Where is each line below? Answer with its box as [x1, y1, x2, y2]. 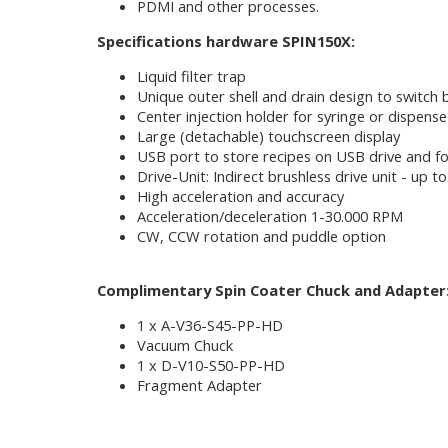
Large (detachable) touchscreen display [137, 125, 404, 146]
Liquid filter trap [137, 65, 250, 86]
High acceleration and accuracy [137, 185, 348, 206]
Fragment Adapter [137, 375, 262, 396]
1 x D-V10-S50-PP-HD [137, 355, 289, 376]
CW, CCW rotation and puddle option [137, 225, 390, 246]
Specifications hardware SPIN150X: [97, 30, 359, 51]
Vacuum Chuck [137, 335, 237, 356]
